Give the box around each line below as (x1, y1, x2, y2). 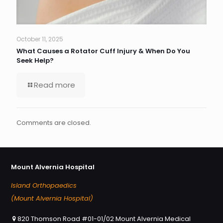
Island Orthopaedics (11, 181, 77, 191)
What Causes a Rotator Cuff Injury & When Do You (16, 46, 190, 56)
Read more (34, 80, 75, 91)
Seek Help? (16, 56, 54, 66)
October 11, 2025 (16, 35, 63, 44)
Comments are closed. (16, 118, 91, 128)
